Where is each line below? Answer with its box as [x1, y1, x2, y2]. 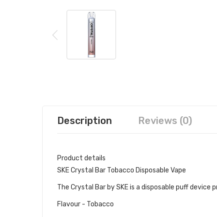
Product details [57, 154, 106, 162]
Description [57, 114, 112, 126]
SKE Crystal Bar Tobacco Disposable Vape [57, 166, 186, 174]
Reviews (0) [138, 114, 192, 126]
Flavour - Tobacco [57, 200, 114, 208]
